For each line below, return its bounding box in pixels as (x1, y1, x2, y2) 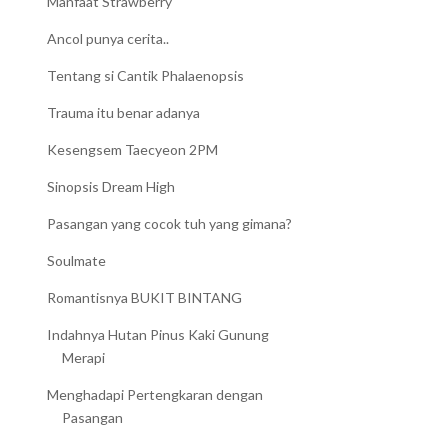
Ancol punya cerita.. (47, 30, 170, 48)
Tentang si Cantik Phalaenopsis (47, 67, 245, 85)
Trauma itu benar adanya (47, 104, 201, 122)
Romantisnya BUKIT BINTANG (47, 289, 243, 307)
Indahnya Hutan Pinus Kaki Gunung (47, 326, 270, 344)
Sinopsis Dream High (47, 178, 176, 196)
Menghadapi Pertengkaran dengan (47, 386, 264, 404)
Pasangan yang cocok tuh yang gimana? (47, 215, 293, 233)
